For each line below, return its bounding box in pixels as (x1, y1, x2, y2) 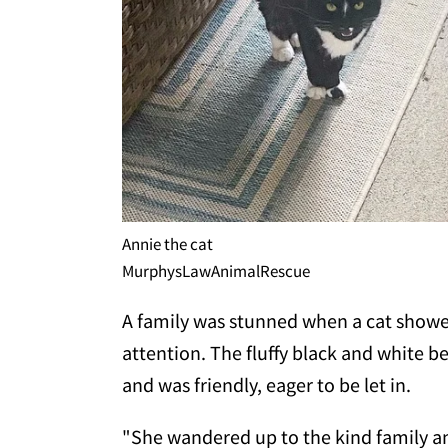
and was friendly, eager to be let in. (122, 372, 411, 398)
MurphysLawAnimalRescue (122, 260, 310, 283)
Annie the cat (122, 233, 213, 256)
